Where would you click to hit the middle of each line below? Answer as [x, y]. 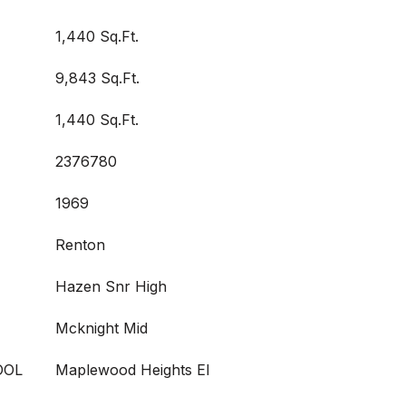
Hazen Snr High [111, 286]
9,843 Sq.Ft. [97, 78]
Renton [80, 245]
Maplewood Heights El [132, 370]
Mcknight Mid [101, 328]
